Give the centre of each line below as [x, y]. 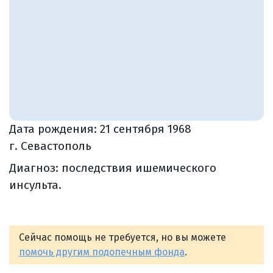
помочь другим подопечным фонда [102, 252]
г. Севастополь [50, 146]
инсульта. [35, 185]
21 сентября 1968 [146, 129]
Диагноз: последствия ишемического [113, 168]
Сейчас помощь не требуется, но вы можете [122, 237]
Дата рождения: [55, 129]
